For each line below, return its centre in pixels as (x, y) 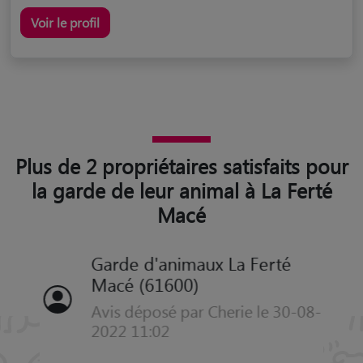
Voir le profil (65, 22)
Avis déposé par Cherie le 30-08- (205, 310)
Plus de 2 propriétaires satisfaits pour (181, 165)
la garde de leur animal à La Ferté (181, 190)
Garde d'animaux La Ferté (190, 263)
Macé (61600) (144, 284)
